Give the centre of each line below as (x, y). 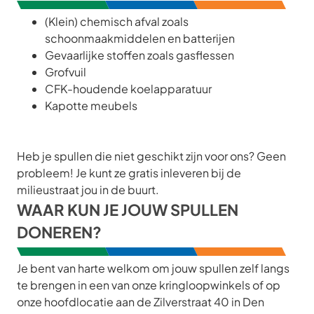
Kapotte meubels (91, 105)
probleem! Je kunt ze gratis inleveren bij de (129, 173)
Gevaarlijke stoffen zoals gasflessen (139, 55)
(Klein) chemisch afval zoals (117, 21)
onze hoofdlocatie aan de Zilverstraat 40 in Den (141, 302)
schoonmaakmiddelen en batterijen (140, 38)
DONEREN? (59, 232)
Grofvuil (66, 72)
